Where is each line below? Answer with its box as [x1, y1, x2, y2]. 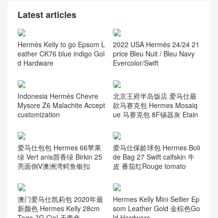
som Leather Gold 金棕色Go [112, 203, 200, 213]
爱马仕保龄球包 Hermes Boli [112, 142, 200, 152]
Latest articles [18, 8, 76, 21]
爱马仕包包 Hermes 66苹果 [18, 142, 101, 152]
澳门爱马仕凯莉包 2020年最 [18, 194, 103, 204]
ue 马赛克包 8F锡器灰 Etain [112, 109, 198, 119]
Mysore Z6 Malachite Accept [18, 100, 105, 110]
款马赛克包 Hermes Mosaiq [112, 100, 198, 110]
